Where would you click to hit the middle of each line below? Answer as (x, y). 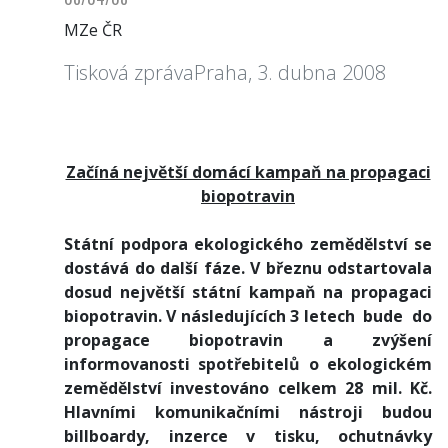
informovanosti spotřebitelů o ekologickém (248, 363)
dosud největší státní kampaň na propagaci (248, 291)
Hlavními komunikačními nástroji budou (248, 411)
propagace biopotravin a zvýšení (248, 339)
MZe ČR (93, 29)
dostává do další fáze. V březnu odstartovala (248, 267)
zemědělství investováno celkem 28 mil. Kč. (248, 387)
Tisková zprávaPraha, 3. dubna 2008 (225, 72)
